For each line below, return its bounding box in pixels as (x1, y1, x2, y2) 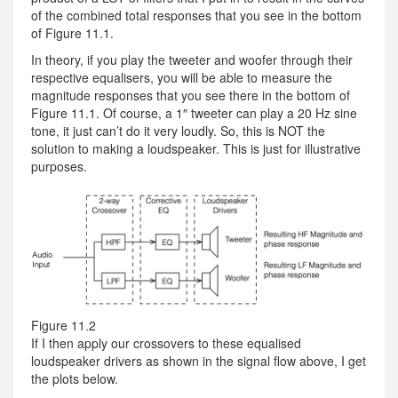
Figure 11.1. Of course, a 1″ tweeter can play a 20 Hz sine (31, 104, 357, 122)
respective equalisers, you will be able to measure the (31, 68, 332, 86)
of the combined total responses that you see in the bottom (31, 6, 362, 24)
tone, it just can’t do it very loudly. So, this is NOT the (31, 122, 325, 139)
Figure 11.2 (31, 316, 96, 334)
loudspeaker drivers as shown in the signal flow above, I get (31, 352, 366, 370)
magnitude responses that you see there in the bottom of (31, 86, 350, 104)
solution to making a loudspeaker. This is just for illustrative (31, 139, 361, 157)
